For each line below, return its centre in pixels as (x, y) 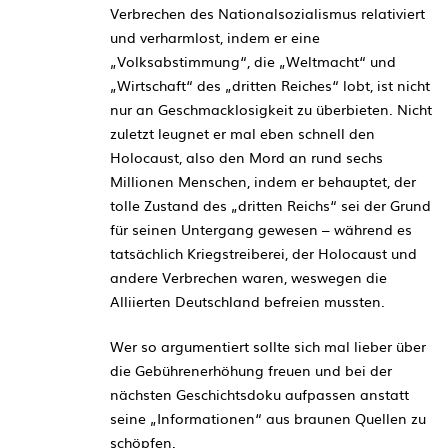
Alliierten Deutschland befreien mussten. (247, 300)
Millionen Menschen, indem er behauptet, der (263, 180)
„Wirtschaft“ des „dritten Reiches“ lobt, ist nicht (270, 84)
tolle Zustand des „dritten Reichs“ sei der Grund (270, 204)
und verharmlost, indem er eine (215, 36)
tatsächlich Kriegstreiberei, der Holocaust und (263, 252)
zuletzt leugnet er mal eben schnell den (242, 132)
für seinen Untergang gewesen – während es (261, 228)
